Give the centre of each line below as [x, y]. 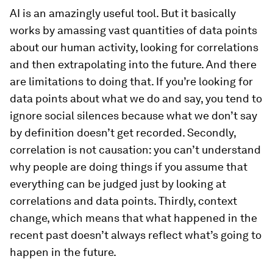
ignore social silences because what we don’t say [133, 115]
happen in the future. [63, 252]
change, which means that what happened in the [133, 218]
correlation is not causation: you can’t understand [135, 149]
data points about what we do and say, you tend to [136, 98]
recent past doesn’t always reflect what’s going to [136, 235]
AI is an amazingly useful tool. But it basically [123, 13]
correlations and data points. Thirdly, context [123, 200]
